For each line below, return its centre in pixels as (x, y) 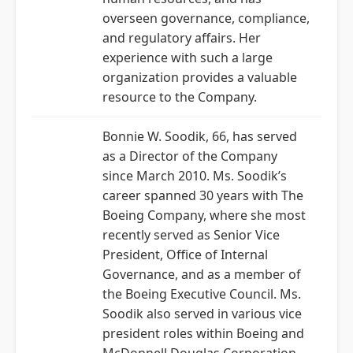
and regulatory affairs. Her (182, 38)
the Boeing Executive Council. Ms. (202, 294)
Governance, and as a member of (202, 274)
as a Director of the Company (190, 156)
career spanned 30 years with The (203, 195)
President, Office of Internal (185, 255)
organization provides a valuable (200, 77)
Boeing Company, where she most (204, 215)
